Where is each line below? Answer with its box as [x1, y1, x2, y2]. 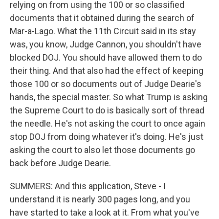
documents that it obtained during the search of [10, 13, 195, 23]
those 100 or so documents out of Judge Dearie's [10, 79, 201, 89]
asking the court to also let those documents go [10, 145, 195, 155]
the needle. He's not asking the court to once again [10, 118, 205, 129]
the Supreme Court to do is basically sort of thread [10, 105, 204, 116]
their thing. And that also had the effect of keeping [10, 66, 203, 76]
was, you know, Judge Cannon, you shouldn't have [10, 39, 201, 50]
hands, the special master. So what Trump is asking [10, 92, 208, 103]
